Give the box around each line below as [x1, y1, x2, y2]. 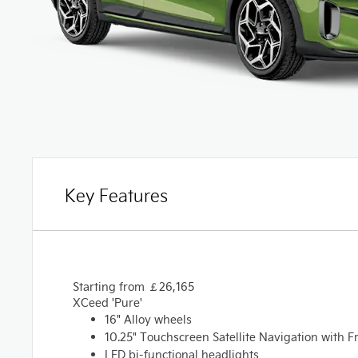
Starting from [73, 279, 148, 294]
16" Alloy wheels [105, 312, 192, 327]
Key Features [65, 183, 168, 205]
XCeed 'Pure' [73, 295, 142, 310]
